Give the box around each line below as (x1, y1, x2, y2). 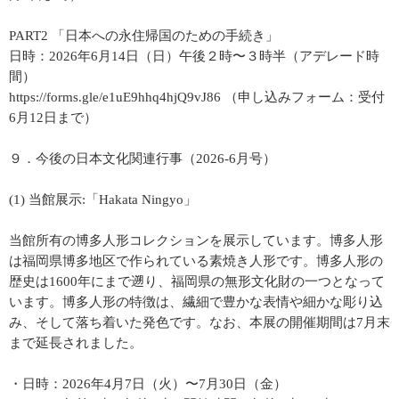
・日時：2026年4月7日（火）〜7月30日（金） (9, 377, 287, 391)
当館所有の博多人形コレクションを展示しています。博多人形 (9, 233, 383, 248)
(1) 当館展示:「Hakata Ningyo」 (9, 192, 197, 207)
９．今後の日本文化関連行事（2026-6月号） (9, 151, 276, 166)
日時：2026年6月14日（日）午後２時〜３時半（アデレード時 (9, 49, 379, 63)
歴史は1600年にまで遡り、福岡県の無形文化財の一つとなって (9, 274, 385, 289)
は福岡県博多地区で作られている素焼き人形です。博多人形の (9, 254, 383, 268)
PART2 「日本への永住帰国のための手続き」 (9, 28, 279, 43)
